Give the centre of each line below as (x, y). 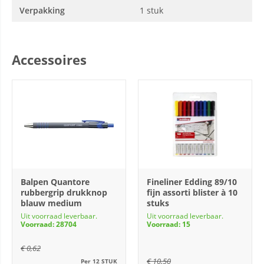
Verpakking (42, 10)
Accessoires (49, 60)
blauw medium (51, 203)
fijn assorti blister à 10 (192, 192)
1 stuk (151, 10)
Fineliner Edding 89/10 (192, 182)
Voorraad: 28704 (49, 224)
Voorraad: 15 (169, 224)
